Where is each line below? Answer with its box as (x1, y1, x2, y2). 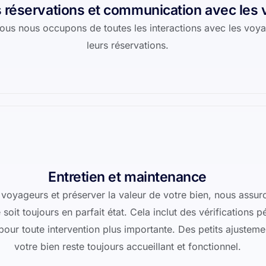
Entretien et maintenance (48, 169, 207, 185)
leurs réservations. (86, 39, 169, 51)
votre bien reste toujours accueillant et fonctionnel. (14, 240, 241, 252)
